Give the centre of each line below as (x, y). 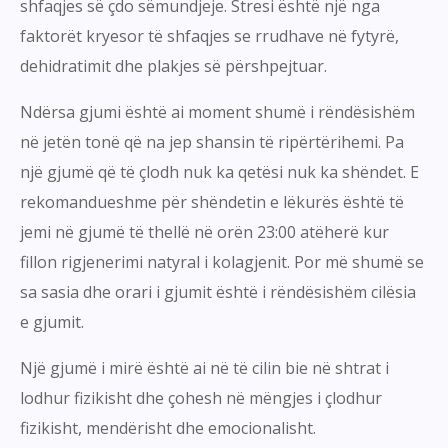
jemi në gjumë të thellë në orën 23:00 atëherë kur (204, 232)
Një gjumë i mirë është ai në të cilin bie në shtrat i (204, 368)
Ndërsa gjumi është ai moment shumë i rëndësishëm (217, 112)
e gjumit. (52, 322)
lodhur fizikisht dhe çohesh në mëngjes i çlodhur (201, 398)
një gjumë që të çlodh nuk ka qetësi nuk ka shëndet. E (219, 172)
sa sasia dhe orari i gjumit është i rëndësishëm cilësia (218, 292)
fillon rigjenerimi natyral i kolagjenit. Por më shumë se (222, 262)
